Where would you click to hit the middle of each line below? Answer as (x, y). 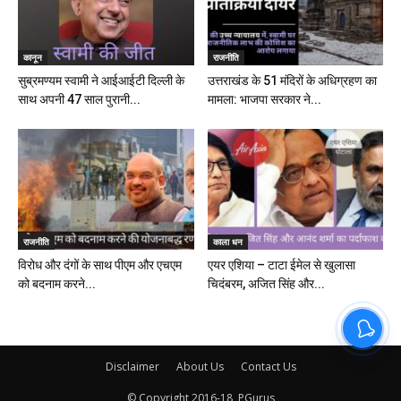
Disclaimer (132, 367)
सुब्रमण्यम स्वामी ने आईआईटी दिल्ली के (101, 81)
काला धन (227, 242)
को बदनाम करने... (57, 284)
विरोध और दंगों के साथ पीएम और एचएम (100, 265)
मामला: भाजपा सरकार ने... (264, 100)
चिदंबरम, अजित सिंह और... (266, 284)
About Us (200, 367)
